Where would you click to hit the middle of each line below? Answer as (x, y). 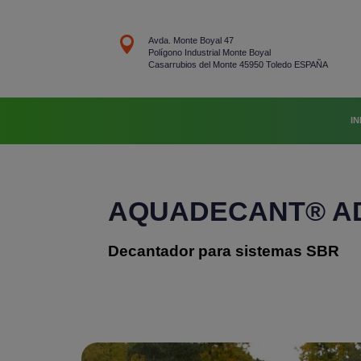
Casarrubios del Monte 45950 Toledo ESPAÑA (238, 65)
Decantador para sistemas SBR (224, 251)
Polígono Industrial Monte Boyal (209, 53)
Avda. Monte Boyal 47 (191, 41)
